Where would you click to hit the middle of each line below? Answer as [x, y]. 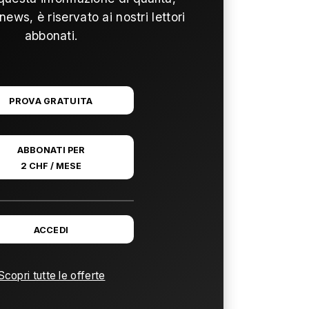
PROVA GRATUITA [51, 101]
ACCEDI [51, 230]
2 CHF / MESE [51, 166]
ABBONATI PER [51, 150]
